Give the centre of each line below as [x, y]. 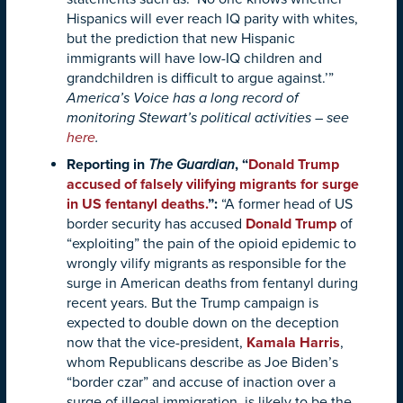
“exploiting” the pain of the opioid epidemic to [211, 243]
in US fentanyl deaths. [137, 204]
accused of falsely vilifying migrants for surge [213, 184]
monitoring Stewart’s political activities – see [208, 117]
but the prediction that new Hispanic [181, 38]
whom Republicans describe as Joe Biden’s [202, 362]
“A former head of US [285, 204]
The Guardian [192, 164]
